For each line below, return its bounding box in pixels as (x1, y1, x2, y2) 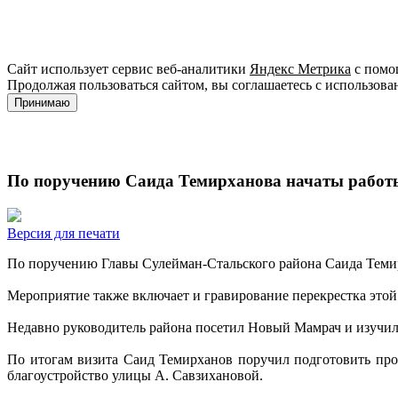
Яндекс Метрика (250, 61, 351, 77)
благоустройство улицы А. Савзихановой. (7, 367, 263, 383)
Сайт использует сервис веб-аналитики (7, 61, 250, 77)
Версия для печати (7, 225, 120, 241)
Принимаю (14, 96, 70, 110)
